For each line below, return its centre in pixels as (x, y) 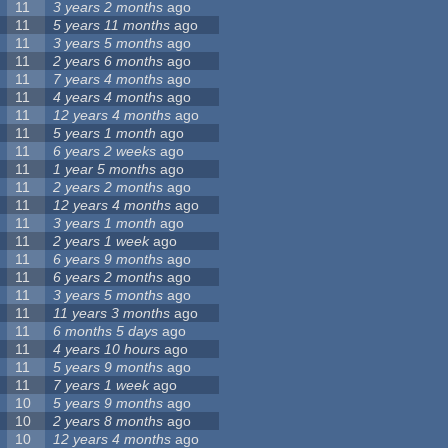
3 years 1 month (105, 223)
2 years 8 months (108, 421)
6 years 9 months (108, 259)
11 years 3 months (112, 313)
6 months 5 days (106, 331)
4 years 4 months (108, 97)
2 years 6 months (108, 61)
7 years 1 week (101, 385)
